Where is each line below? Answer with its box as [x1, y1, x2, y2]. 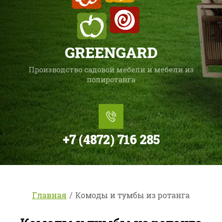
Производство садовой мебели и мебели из [28, 64, 194, 75]
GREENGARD [64, 43, 158, 62]
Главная [32, 190, 66, 201]
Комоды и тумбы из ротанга [75, 190, 190, 201]
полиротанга [87, 74, 135, 85]
